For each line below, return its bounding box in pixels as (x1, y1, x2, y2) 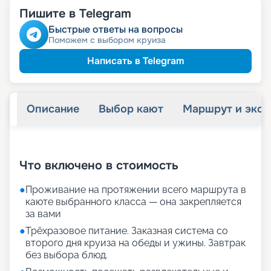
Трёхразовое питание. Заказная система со (25, 225, 228, 237)
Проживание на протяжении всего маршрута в (25, 184, 246, 196)
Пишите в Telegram (19, 6, 131, 22)
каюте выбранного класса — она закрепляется (25, 196, 241, 208)
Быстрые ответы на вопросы (48, 23, 183, 36)
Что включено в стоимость (19, 158, 178, 174)
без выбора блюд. (25, 249, 108, 261)
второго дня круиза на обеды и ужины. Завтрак (25, 237, 246, 249)
